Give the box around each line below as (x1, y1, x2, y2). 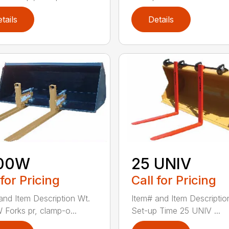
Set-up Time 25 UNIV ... (131, 205, 220, 216)
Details (148, 14, 174, 25)
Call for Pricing (131, 172, 216, 188)
